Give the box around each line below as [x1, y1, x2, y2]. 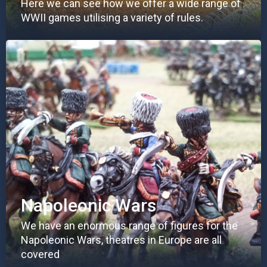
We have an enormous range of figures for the [21, 219, 238, 232]
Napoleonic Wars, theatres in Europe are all [21, 234, 222, 247]
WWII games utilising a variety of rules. [21, 11, 203, 24]
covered [21, 248, 60, 261]
